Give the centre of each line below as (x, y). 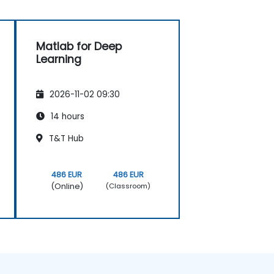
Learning (59, 59)
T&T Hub (65, 138)
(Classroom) (128, 186)
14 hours (66, 116)
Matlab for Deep (79, 46)
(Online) (67, 186)
